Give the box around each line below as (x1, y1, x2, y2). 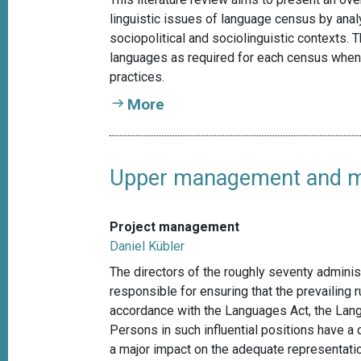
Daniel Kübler (110, 239, 185, 255)
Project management (110, 219, 240, 235)
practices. (110, 69, 165, 85)
